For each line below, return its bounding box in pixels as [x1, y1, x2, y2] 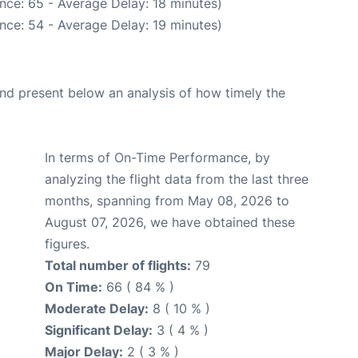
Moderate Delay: [45, 300, 149, 316]
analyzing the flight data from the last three [45, 170, 308, 187]
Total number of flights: [45, 257, 191, 273]
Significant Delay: [45, 321, 153, 338]
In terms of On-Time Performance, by [45, 149, 270, 165]
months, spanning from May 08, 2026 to [45, 192, 289, 209]
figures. [45, 235, 89, 252]
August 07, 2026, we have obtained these [45, 213, 295, 230]
